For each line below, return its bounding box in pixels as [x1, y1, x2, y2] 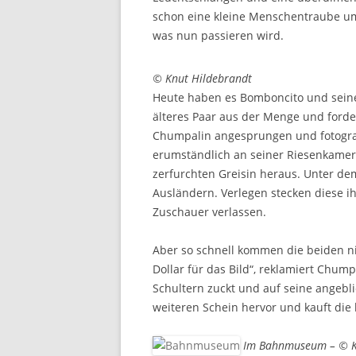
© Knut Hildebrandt [153, 71, 252, 86]
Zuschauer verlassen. [153, 204, 266, 219]
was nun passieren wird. [153, 28, 284, 43]
